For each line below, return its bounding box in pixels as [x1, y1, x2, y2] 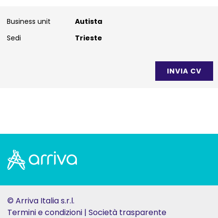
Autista [75, 17, 102, 26]
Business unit [7, 17, 51, 26]
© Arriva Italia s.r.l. [7, 195, 74, 206]
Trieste [75, 33, 102, 43]
